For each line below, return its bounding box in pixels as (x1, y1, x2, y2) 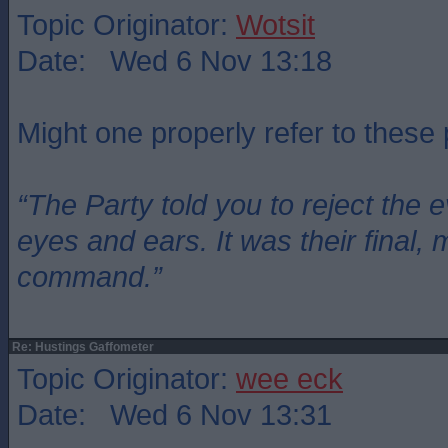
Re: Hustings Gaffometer (9, 340, 154, 354)
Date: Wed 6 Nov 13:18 (17, 44, 332, 77)
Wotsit (236, 8, 315, 41)
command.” (17, 260, 162, 293)
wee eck (236, 362, 343, 395)
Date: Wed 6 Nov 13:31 (17, 398, 332, 431)
